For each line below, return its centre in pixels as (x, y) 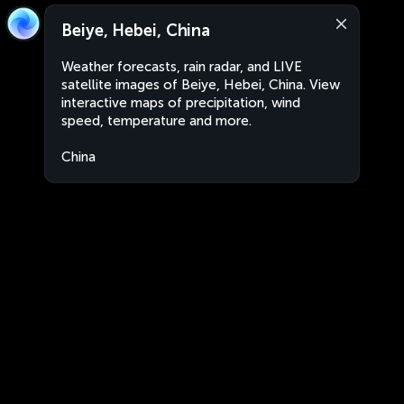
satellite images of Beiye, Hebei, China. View (201, 85)
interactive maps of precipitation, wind (181, 103)
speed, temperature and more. (156, 121)
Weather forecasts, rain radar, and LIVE (182, 67)
